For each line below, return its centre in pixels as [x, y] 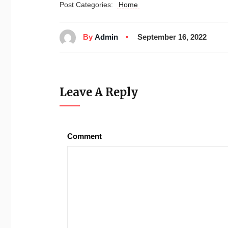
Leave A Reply [99, 92]
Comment [84, 136]
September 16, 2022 [172, 37]
